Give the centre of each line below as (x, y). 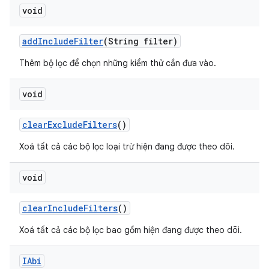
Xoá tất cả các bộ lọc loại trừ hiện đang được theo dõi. (127, 147)
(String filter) (141, 41)
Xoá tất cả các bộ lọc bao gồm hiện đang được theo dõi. (131, 230)
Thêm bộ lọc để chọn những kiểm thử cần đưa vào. (118, 63)
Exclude (65, 125)
